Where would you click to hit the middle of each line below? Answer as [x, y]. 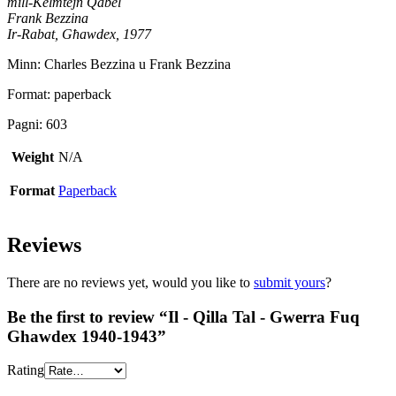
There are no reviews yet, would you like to [130, 282]
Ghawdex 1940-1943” [87, 336]
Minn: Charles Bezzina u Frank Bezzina [119, 65]
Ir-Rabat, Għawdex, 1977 [79, 34]
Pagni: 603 [37, 125]
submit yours [289, 282]
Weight [32, 157]
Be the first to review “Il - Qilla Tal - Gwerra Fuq [183, 316]
